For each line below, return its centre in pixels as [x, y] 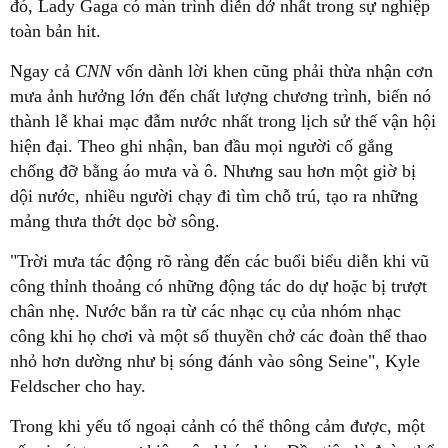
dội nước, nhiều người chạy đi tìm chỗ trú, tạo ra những [214, 195]
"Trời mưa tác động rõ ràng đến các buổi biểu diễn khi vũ [219, 260]
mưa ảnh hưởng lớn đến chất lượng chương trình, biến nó [220, 95]
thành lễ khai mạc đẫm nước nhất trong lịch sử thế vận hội [223, 120]
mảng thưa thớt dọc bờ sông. [115, 220]
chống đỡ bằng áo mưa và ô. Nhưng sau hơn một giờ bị [213, 170]
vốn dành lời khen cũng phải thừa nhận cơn [274, 70]
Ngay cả [42, 70]
